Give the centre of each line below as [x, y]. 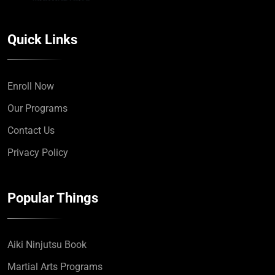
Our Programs [37, 108]
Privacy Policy [38, 152]
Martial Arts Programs [55, 266]
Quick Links [42, 39]
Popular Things [53, 198]
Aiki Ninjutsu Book [47, 244]
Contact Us [31, 130]
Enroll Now [31, 86]
